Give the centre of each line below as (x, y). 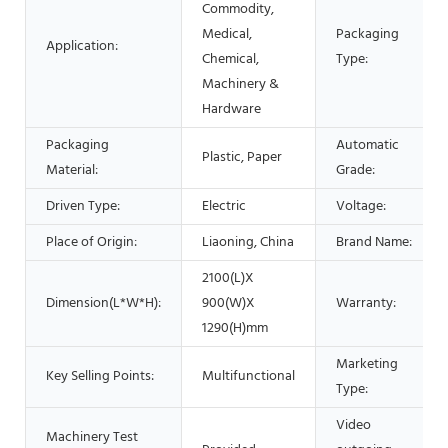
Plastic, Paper (242, 157)
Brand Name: (374, 242)
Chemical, (230, 59)
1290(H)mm (235, 328)
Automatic (367, 145)
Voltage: (361, 206)
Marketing (367, 364)
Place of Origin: (91, 242)
